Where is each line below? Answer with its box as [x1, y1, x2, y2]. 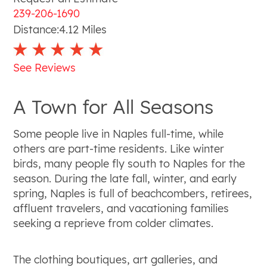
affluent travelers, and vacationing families [13, 201, 229, 215]
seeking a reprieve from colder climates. [13, 216, 214, 230]
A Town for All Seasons [13, 95, 214, 119]
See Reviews [13, 60, 76, 74]
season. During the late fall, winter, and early [13, 171, 237, 185]
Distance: [13, 23, 60, 37]
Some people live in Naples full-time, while [13, 126, 224, 141]
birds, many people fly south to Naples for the [13, 156, 246, 170]
